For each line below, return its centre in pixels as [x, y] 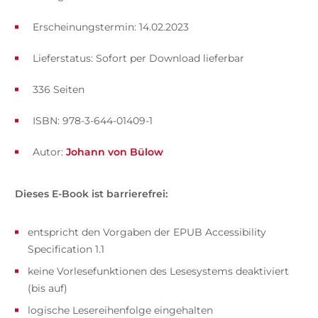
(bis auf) [47, 288]
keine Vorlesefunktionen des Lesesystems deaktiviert [158, 271]
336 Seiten [58, 89]
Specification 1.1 [66, 249]
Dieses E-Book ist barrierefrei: [91, 193]
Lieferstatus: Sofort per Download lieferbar [138, 58]
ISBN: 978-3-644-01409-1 [92, 120]
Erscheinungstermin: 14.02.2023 [110, 27]
